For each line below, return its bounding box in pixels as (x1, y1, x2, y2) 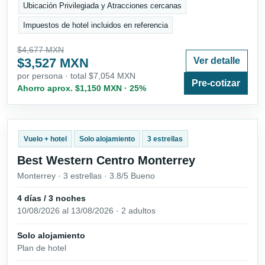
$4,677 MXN (17, 45, 64, 55)
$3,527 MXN (17, 56, 89, 71)
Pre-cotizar (192, 78, 240, 89)
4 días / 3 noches (17, 193, 86, 203)
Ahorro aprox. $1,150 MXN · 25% (17, 83, 146, 93)
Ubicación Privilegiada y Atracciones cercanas (23, 1, 182, 11)
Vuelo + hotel (23, 134, 67, 143)
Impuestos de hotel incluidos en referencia (23, 20, 169, 30)
